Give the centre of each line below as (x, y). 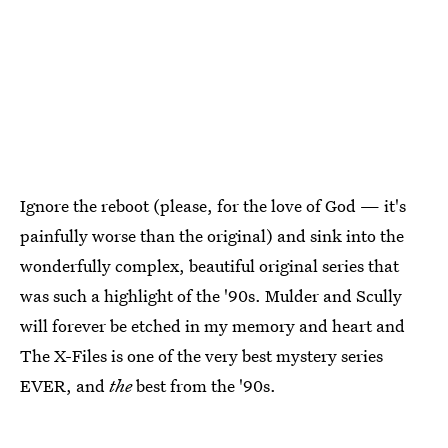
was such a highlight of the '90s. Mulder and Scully (211, 296)
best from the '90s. (204, 386)
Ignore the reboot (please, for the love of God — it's (213, 206)
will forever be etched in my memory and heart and (212, 326)
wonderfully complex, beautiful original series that (209, 266)
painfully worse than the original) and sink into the (212, 236)
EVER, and (64, 386)
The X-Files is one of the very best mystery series (201, 356)
